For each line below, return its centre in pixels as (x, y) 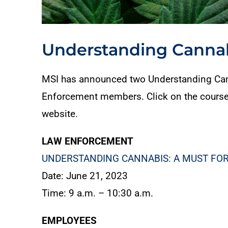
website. (60, 114)
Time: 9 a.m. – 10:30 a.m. (97, 193)
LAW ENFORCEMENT (88, 141)
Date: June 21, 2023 (85, 176)
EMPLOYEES (69, 221)
